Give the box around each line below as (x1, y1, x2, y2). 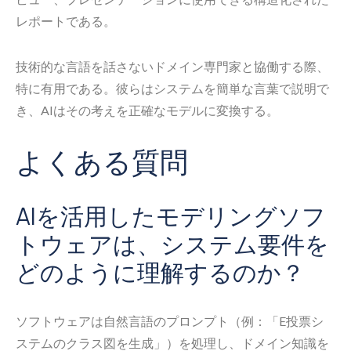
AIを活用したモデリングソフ (16, 199, 326, 232)
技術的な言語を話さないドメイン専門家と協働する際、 (16, 58, 329, 74)
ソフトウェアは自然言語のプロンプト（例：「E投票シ (16, 313, 324, 328)
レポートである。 (16, 13, 116, 28)
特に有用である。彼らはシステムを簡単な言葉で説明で (16, 80, 329, 96)
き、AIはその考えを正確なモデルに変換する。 (16, 102, 279, 118)
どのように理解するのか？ (16, 255, 305, 288)
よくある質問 (16, 142, 188, 181)
